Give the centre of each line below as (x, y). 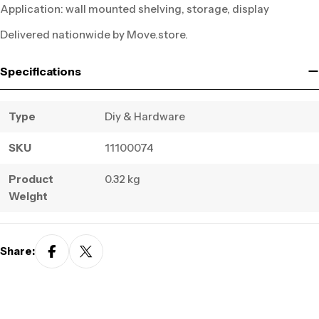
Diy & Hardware (145, 116)
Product (31, 179)
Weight (28, 196)
